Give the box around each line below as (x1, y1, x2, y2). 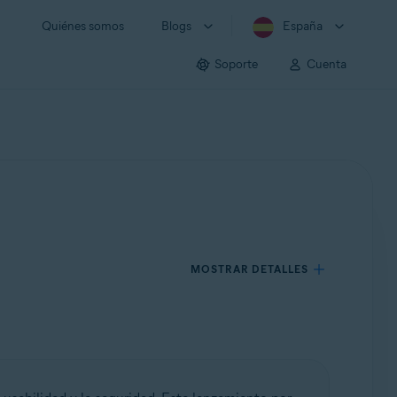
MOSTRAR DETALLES (191, 262, 309, 276)
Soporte (214, 56, 258, 72)
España (283, 19, 323, 34)
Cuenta (307, 56, 346, 72)
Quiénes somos (42, 19, 124, 34)
